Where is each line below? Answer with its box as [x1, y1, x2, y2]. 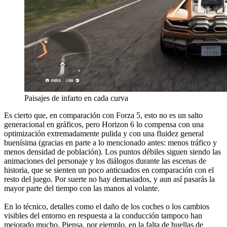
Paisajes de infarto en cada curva [24, 93, 128, 102]
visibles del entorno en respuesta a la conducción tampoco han [4, 211, 202, 220]
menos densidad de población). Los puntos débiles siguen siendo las [4, 147, 221, 156]
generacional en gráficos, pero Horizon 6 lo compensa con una [4, 120, 204, 129]
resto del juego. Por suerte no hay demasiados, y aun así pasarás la [4, 174, 215, 183]
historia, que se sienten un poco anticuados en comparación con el [4, 165, 214, 174]
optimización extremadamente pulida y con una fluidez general [4, 129, 204, 138]
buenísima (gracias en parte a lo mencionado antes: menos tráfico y [4, 138, 217, 147]
